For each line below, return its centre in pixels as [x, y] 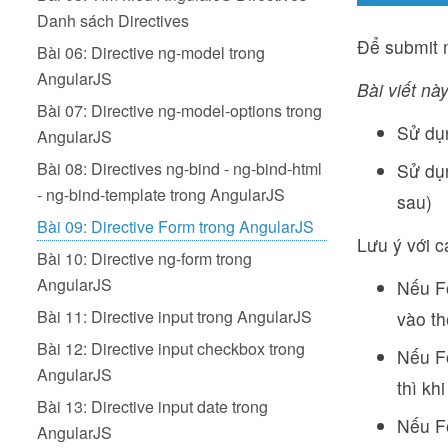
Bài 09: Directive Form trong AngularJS [175, 226]
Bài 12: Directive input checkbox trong [171, 348]
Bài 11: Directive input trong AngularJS [174, 316]
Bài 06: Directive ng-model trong [151, 52]
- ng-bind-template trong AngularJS [161, 194]
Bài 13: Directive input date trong [152, 406]
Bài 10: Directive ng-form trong [144, 258]
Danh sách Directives [113, 20]
